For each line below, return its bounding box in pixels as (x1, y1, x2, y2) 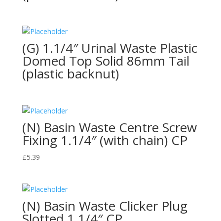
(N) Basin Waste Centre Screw (22, 118, 197, 137)
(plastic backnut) (22, 65, 119, 83)
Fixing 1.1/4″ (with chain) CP (22, 131, 187, 149)
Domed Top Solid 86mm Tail (22, 52, 189, 70)
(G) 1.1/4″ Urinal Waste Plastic (22, 39, 197, 57)
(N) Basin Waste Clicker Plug (22, 196, 187, 215)
